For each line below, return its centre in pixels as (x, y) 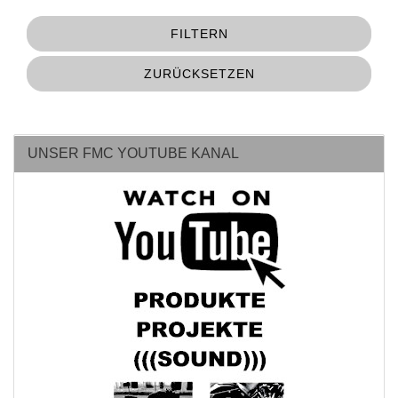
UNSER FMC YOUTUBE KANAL (133, 153)
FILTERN (199, 33)
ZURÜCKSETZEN (199, 73)
